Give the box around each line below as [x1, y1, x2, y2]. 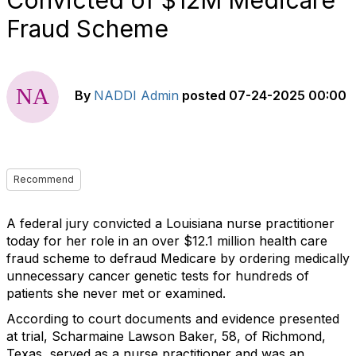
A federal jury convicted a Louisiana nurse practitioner [6, 215, 335, 231]
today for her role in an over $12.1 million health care [6, 233, 327, 249]
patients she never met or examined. [6, 285, 226, 301]
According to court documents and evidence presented [6, 311, 339, 327]
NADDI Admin [94, 87, 179, 104]
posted [182, 87, 226, 104]
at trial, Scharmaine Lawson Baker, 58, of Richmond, [6, 328, 326, 344]
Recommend [14, 173, 74, 185]
